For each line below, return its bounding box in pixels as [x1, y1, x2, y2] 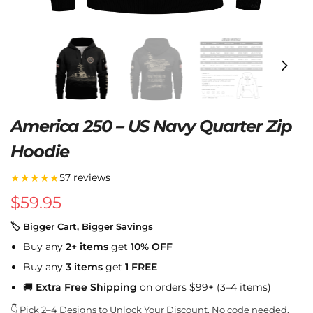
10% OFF [131, 240, 173, 253]
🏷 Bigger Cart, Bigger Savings [10, 220, 153, 232]
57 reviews [59, 171, 110, 183]
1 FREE [125, 260, 157, 273]
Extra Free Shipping [36, 280, 137, 293]
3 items [66, 260, 103, 273]
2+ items [66, 240, 108, 253]
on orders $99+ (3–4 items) [137, 280, 271, 293]
